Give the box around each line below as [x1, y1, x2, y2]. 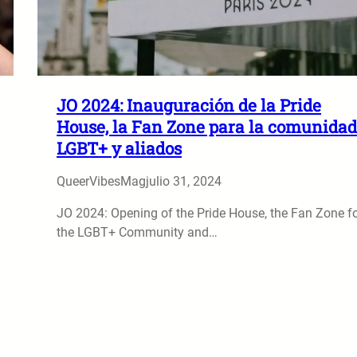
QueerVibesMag [57, 173, 146, 189]
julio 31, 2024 [146, 173, 222, 189]
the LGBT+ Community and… [57, 224, 218, 240]
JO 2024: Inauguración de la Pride [57, 93, 321, 116]
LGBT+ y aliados [57, 136, 182, 159]
